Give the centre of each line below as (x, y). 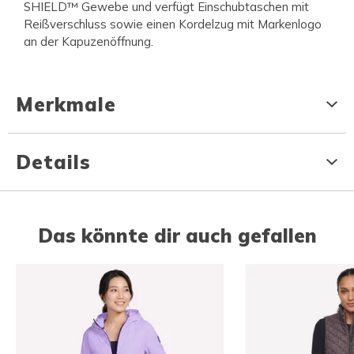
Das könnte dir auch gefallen (177, 236)
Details (53, 162)
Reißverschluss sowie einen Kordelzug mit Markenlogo (173, 24)
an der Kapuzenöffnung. (88, 42)
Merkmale (66, 105)
